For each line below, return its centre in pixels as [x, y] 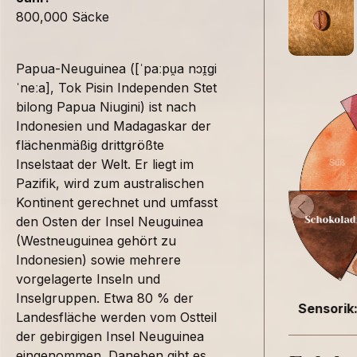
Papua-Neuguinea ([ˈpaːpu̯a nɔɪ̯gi [116, 68]
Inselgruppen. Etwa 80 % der [105, 298]
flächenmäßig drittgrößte [90, 145]
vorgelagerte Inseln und [88, 279]
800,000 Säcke [63, 16]
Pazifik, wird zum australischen [110, 183]
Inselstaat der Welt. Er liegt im [105, 164]
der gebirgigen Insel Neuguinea [110, 336]
